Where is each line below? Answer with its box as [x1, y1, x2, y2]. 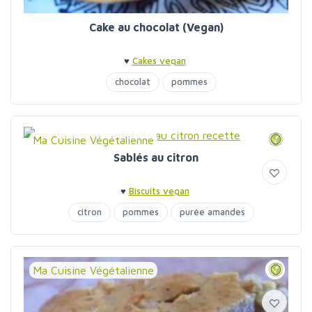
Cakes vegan [132, 55, 186, 66]
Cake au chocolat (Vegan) [88, 21, 224, 33]
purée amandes [179, 206, 245, 217]
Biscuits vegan [128, 185, 189, 196]
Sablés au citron [114, 151, 198, 164]
